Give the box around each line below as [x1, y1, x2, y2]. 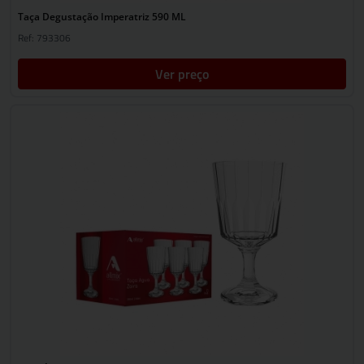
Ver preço [155, 64, 209, 84]
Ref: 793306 [18, 30, 71, 45]
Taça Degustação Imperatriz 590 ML [18, 10, 186, 24]
